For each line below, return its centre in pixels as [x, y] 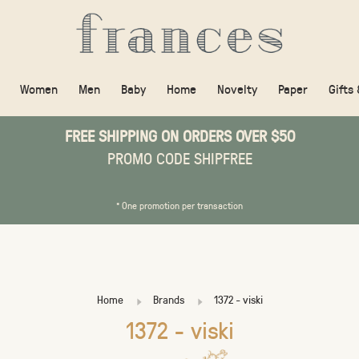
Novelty [237, 89]
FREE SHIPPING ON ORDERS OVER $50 [179, 135]
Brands [168, 299]
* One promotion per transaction [179, 205]
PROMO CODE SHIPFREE [179, 158]
